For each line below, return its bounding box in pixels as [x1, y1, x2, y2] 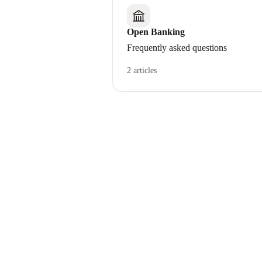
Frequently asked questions [127, 43, 227, 53]
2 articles [127, 66, 157, 75]
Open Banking [127, 27, 185, 37]
